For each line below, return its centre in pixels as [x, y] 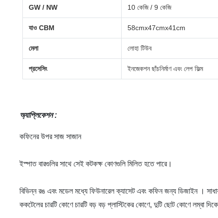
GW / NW [43, 7]
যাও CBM [42, 28]
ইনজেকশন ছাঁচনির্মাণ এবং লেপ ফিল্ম [165, 69]
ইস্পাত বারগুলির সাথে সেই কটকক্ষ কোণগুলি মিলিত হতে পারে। [96, 164]
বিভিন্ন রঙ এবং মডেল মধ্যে [54, 191]
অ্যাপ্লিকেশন [36, 115]
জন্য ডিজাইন [181, 191]
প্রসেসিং [38, 69]
